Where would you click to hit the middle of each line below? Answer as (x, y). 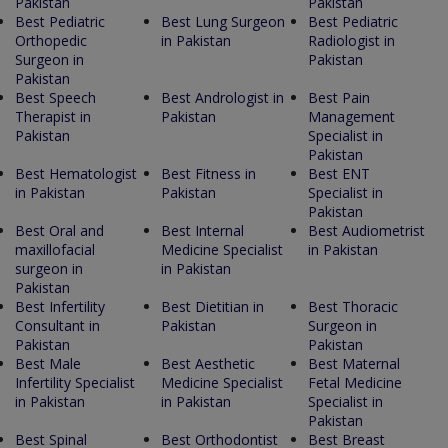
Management (351, 116)
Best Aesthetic (208, 363)
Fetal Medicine (354, 382)
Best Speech (55, 97)
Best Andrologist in (223, 97)
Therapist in (53, 116)
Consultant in (57, 325)
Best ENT (338, 173)
